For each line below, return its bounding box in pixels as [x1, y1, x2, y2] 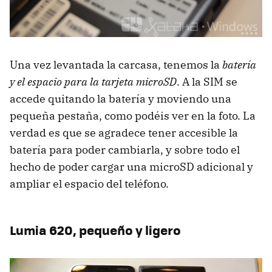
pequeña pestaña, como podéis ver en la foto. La [10, 109, 256, 123]
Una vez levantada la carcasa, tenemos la [10, 58, 222, 72]
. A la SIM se [177, 75, 237, 89]
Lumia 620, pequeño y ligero [10, 220, 181, 240]
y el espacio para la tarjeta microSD [10, 75, 177, 89]
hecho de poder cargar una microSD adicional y [10, 160, 253, 174]
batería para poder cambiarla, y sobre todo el [10, 143, 240, 157]
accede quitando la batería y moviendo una [10, 92, 231, 106]
